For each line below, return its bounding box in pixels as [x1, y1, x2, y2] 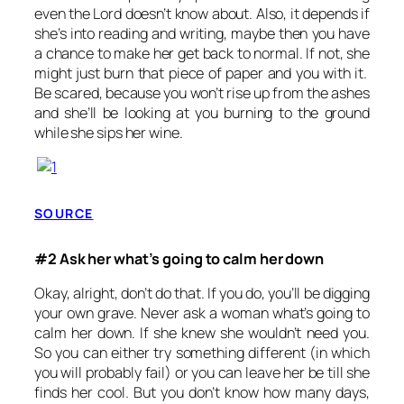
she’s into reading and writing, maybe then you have [34, 23, 370, 43]
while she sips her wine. [34, 122, 183, 142]
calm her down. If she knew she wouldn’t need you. [34, 323, 370, 344]
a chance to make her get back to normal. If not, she [34, 42, 370, 63]
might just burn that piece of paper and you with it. [34, 62, 370, 83]
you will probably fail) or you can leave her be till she [34, 363, 370, 383]
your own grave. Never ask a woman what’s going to [34, 303, 370, 324]
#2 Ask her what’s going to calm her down [34, 249, 324, 270]
